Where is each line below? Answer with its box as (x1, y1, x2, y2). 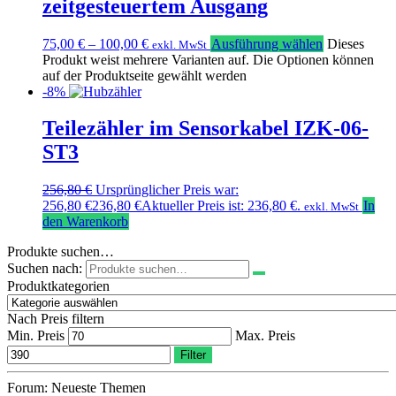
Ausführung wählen (211, 35, 323, 51)
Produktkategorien (7, 278, 110, 294)
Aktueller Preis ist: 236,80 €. (141, 198, 301, 214)
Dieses (327, 35, 364, 51)
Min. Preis (7, 328, 65, 344)
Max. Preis (235, 328, 295, 344)
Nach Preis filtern (7, 311, 104, 327)
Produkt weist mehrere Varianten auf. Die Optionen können (42, 51, 374, 67)
